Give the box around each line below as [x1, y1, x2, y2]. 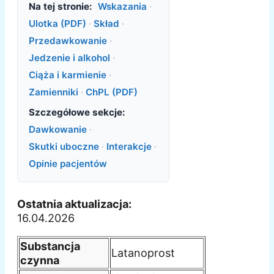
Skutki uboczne [28, 141, 99, 153]
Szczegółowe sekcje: [28, 106, 125, 119]
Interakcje [106, 141, 152, 153]
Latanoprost [111, 246, 175, 259]
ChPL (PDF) [85, 86, 138, 98]
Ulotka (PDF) [28, 17, 86, 29]
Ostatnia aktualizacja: [17, 197, 131, 210]
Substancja [20, 239, 80, 253]
